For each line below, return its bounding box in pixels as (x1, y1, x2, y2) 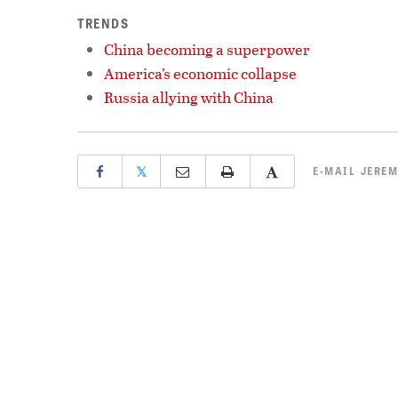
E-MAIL (313, 162, 361, 179)
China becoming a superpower (104, 37, 310, 60)
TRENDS (77, 13, 129, 32)
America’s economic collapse (104, 61, 297, 84)
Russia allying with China (104, 85, 274, 108)
